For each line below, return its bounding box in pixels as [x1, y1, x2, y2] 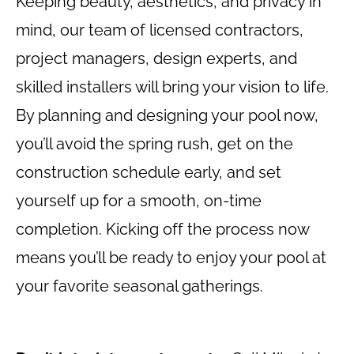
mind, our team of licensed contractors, [16, 21, 303, 40]
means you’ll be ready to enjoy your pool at [16, 248, 326, 268]
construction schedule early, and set [16, 163, 281, 183]
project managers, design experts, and [16, 49, 297, 69]
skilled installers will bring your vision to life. [16, 77, 329, 97]
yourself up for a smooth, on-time [16, 191, 262, 211]
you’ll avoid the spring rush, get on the [16, 134, 293, 154]
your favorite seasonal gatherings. [16, 277, 263, 296]
